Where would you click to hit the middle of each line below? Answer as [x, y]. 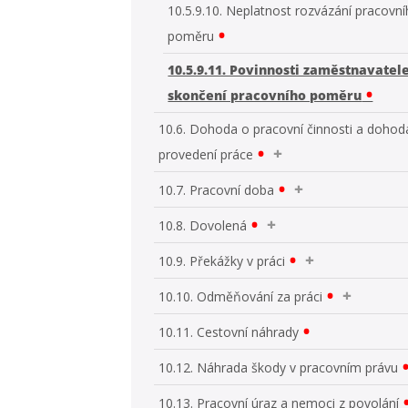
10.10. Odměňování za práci [241, 296]
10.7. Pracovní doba [217, 189]
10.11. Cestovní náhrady [229, 331]
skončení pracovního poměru [265, 95]
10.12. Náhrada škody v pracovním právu [279, 367]
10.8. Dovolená [203, 225]
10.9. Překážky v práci [222, 260]
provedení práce [206, 154]
